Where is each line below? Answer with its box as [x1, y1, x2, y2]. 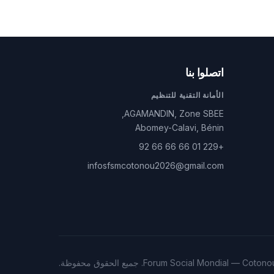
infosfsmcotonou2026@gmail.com [87, 160, 224, 171]
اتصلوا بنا [185, 66, 224, 79]
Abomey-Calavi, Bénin [135, 122, 224, 133]
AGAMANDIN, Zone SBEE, [124, 108, 224, 119]
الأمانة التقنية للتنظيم [150, 91, 224, 100]
